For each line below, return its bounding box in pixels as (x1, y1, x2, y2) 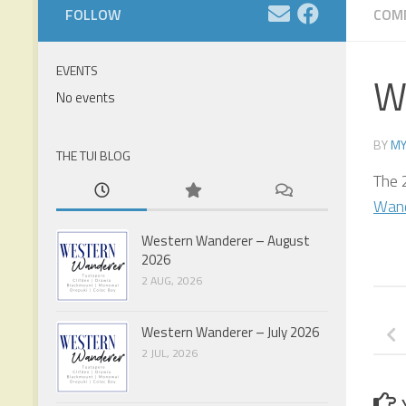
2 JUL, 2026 (141, 343, 198, 362)
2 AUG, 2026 (141, 271, 202, 289)
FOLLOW (65, 3, 121, 25)
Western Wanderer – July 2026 (141, 321, 319, 343)
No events (56, 86, 115, 108)
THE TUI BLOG (56, 145, 130, 165)
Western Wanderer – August (141, 229, 310, 251)
